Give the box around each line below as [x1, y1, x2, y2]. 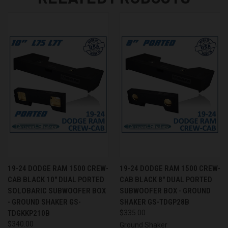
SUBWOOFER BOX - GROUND [119, 186, 211, 195]
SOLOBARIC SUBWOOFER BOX [8, 186, 106, 195]
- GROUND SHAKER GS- [8, 197, 81, 207]
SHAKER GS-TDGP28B [119, 197, 189, 207]
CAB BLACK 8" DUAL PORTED [119, 175, 212, 184]
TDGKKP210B [8, 208, 50, 218]
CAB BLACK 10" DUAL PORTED [8, 175, 104, 184]
